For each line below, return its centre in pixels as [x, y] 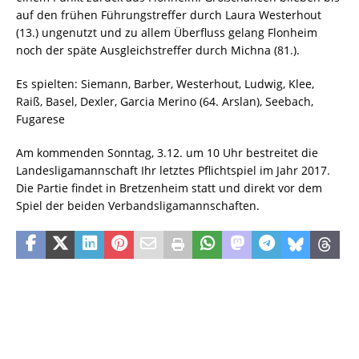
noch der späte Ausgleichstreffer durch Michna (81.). [158, 50]
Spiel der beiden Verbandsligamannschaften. [138, 206]
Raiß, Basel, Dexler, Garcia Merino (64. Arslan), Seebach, [165, 101]
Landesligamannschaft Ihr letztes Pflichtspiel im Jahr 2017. [173, 170]
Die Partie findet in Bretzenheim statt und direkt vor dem [169, 188]
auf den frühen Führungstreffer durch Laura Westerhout [170, 15]
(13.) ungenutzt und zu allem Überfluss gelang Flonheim [167, 32]
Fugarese [40, 119]
